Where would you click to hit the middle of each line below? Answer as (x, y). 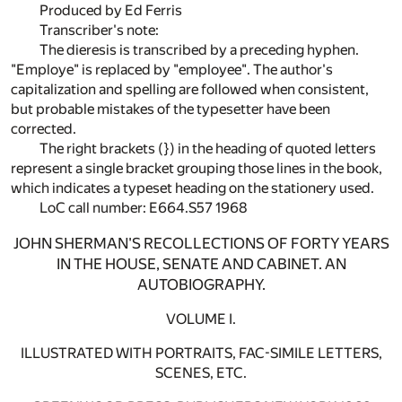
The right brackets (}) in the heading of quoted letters (208, 149)
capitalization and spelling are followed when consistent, (190, 89)
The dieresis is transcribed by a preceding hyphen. (199, 50)
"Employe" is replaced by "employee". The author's (172, 70)
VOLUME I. (201, 319)
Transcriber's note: (99, 30)
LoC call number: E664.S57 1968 (144, 208)
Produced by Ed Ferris (111, 10)
